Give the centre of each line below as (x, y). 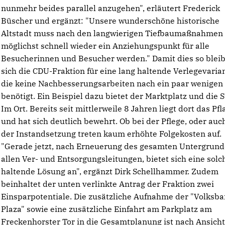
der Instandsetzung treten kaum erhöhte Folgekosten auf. (111, 134)
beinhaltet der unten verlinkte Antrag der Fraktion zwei (108, 184)
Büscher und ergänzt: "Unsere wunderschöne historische (110, 21)
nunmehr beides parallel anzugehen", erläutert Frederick (111, 8)
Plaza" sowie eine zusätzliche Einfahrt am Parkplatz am (107, 209)
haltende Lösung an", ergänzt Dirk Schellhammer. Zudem (110, 171)
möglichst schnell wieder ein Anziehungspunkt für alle (105, 46)
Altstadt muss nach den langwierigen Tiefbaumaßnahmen (112, 33)
